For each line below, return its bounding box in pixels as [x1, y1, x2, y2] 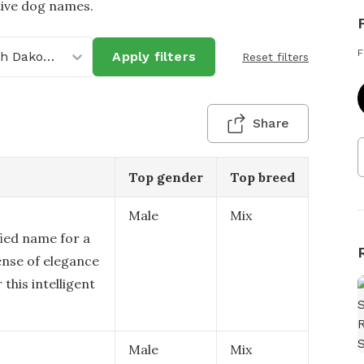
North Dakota [42, 49, 54, 64]
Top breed [230, 169, 295, 185]
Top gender [128, 169, 203, 185]
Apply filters [112, 49, 196, 64]
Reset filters [242, 50, 309, 63]
